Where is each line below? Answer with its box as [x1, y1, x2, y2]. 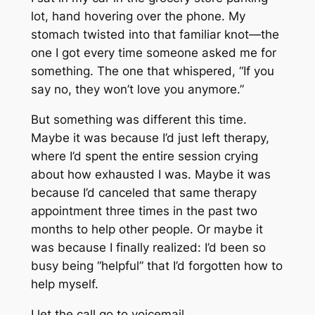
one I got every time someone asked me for [30, 46, 276, 60]
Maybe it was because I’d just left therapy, [30, 130, 269, 145]
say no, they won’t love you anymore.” [30, 82, 244, 97]
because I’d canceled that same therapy [30, 185, 257, 200]
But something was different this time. [30, 112, 247, 127]
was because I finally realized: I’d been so [30, 240, 266, 255]
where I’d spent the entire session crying [30, 148, 258, 163]
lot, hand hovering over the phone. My [30, 9, 245, 24]
